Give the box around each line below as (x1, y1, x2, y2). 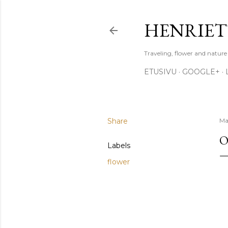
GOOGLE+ (182, 67, 220, 76)
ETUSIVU (144, 67, 177, 76)
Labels (107, 141, 130, 150)
